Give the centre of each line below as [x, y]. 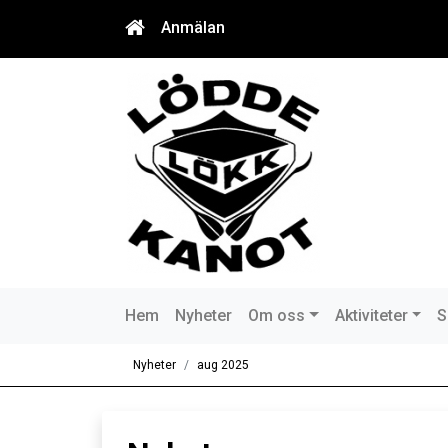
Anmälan [193, 27]
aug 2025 [223, 365]
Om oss [276, 315]
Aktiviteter [371, 315]
